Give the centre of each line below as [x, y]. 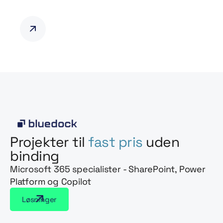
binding [35, 156]
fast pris [115, 142]
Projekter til [49, 142]
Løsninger [40, 199]
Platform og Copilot [51, 181]
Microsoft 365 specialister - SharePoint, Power [108, 169]
